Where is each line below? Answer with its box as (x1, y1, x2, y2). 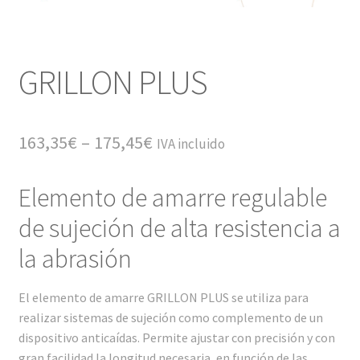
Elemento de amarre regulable (18, 181, 327, 214)
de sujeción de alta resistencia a (18, 211, 341, 244)
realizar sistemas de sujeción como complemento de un (18, 309, 323, 326)
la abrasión (18, 242, 132, 275)
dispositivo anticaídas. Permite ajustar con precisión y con (18, 329, 335, 346)
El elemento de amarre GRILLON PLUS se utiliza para (18, 289, 309, 306)
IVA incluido (156, 134, 225, 153)
